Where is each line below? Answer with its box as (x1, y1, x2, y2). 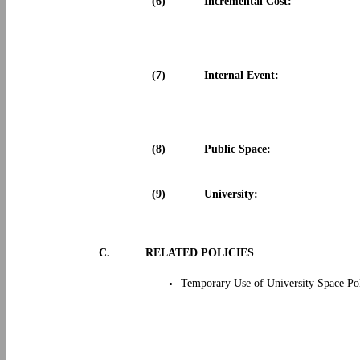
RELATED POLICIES (145, 247, 257, 259)
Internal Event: (204, 69, 285, 81)
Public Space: (204, 143, 274, 155)
